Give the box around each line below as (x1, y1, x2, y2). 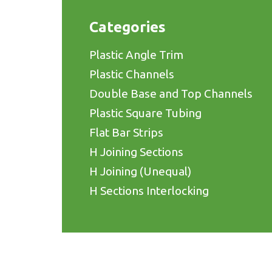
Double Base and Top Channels (89, 87, 253, 101)
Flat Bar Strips (89, 126, 163, 140)
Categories (89, 19, 166, 36)
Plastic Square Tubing (89, 106, 202, 120)
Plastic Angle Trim (89, 48, 183, 62)
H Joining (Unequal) (89, 165, 191, 178)
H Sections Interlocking (89, 184, 209, 198)
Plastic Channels (89, 67, 174, 81)
